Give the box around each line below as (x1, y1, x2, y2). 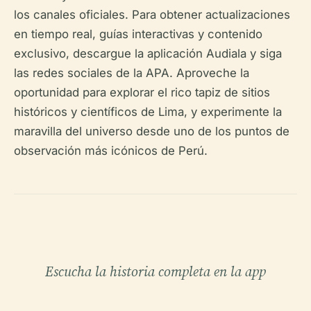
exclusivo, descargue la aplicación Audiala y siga (14, 47, 282, 61)
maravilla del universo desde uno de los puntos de (14, 124, 289, 139)
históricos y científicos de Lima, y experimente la (14, 105, 282, 119)
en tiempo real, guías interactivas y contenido (14, 27, 262, 42)
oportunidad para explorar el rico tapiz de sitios (14, 85, 270, 100)
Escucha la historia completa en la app (45, 262, 266, 282)
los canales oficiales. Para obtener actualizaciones (14, 8, 290, 22)
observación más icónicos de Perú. (14, 144, 208, 158)
